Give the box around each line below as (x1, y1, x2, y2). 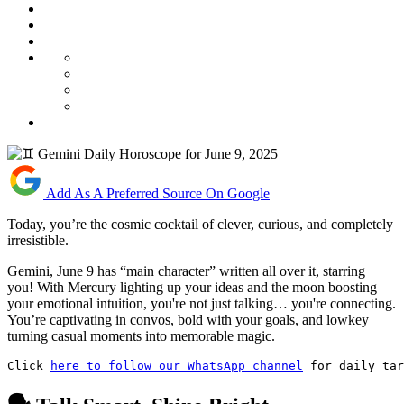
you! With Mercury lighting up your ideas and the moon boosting (7, 279, 377, 295)
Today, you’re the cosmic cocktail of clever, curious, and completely (7, 216, 393, 232)
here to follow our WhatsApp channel (50, 358, 303, 372)
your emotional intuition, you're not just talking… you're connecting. (7, 295, 396, 311)
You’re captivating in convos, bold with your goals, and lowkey (7, 311, 369, 327)
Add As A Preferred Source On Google (46, 185, 270, 201)
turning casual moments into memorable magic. (7, 327, 275, 344)
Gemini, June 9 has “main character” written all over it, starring (7, 262, 365, 279)
